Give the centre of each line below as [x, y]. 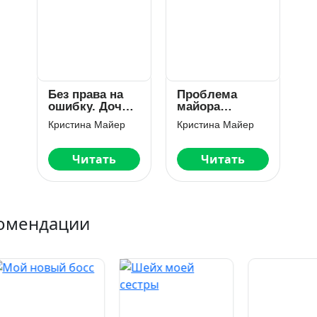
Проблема [207, 94]
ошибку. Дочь [88, 106]
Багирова [204, 118]
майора [198, 106]
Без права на [86, 94]
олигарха [75, 118]
